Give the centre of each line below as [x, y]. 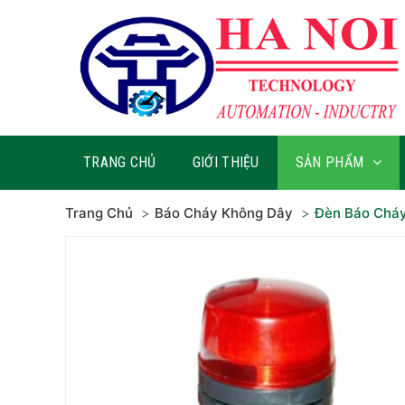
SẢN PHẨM [330, 162]
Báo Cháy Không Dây [224, 213]
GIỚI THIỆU [226, 162]
